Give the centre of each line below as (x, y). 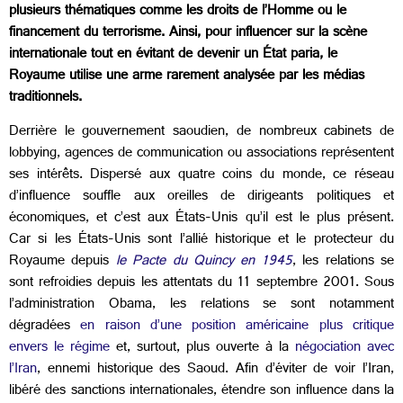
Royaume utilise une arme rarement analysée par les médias (187, 77)
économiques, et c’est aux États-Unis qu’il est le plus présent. (201, 219)
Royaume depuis (63, 263)
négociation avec (345, 349)
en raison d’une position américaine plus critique (237, 327)
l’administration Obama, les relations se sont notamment (201, 306)
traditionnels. (45, 99)
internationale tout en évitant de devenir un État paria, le (173, 55)
